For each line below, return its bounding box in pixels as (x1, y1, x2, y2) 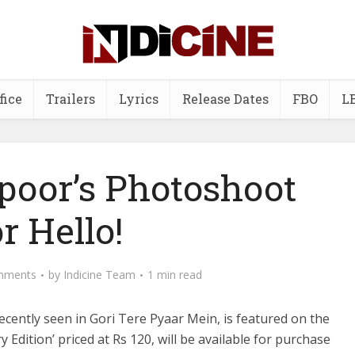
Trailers (45, 90, 95, 107)
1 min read (147, 267, 202, 282)
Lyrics (118, 90, 158, 107)
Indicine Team (63, 267, 136, 282)
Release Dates (181, 90, 269, 107)
